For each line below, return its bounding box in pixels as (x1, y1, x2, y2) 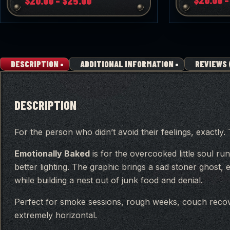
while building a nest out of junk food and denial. (14, 175, 203, 186)
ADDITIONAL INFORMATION (80, 58, 174, 69)
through (91, 25, 125, 39)
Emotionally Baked (14, 148, 90, 159)
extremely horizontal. (14, 210, 97, 221)
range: (91, 4, 119, 17)
